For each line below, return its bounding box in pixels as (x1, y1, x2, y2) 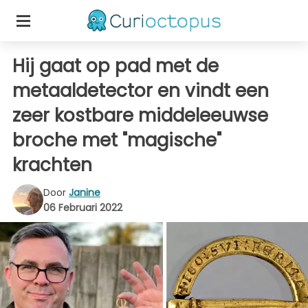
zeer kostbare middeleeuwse (12, 103, 268, 128)
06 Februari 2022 (43, 200, 122, 214)
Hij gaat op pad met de (12, 54, 219, 78)
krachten (12, 153, 92, 177)
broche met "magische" (12, 128, 221, 153)
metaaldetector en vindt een (12, 78, 269, 103)
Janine (69, 185, 100, 199)
